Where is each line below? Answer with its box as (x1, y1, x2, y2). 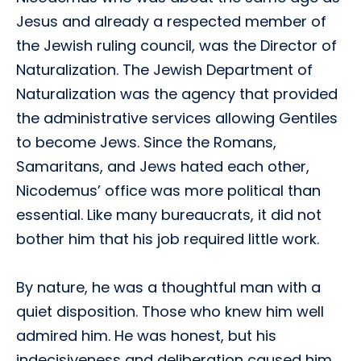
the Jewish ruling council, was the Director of (16, 35, 337, 56)
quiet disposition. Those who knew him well (16, 301, 324, 322)
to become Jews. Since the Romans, (16, 132, 276, 152)
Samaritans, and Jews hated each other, (16, 156, 309, 176)
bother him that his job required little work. (16, 229, 319, 249)
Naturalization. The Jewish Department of (16, 60, 313, 80)
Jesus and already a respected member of (16, 11, 326, 31)
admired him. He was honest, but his (16, 326, 276, 346)
